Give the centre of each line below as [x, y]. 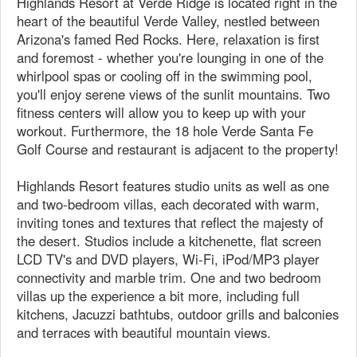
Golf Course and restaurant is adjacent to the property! [178, 149]
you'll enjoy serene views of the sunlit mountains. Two [173, 94]
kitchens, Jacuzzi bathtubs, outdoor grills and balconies [178, 314]
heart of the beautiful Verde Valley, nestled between [168, 21]
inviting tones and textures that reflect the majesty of [170, 222]
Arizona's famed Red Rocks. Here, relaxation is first [168, 39]
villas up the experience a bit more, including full [158, 296]
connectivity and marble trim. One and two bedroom [169, 277]
